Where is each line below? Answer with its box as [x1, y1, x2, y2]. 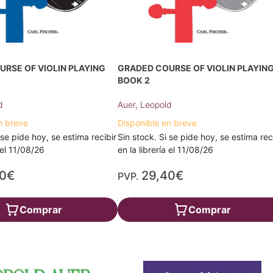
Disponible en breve [118, 118, 197, 128]
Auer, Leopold [118, 99, 172, 110]
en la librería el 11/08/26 [118, 144, 214, 155]
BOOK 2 [118, 75, 151, 85]
